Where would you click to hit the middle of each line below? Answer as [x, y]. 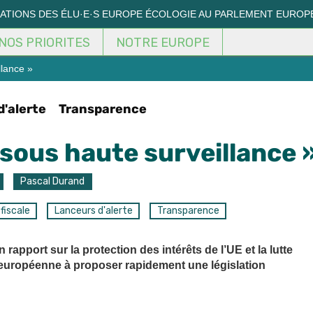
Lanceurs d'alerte [93, 211]
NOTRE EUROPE [163, 43]
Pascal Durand [53, 181]
